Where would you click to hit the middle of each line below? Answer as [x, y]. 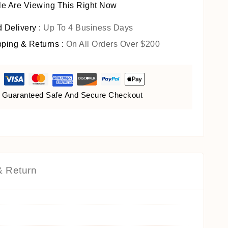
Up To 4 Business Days [88, 27]
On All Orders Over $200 [113, 44]
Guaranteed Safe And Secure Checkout [72, 95]
